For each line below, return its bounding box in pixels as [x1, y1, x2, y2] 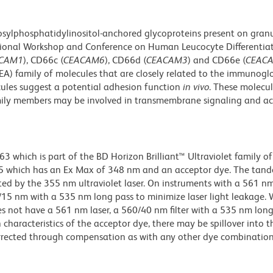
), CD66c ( [23, 54, 63, 66]
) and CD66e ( [188, 54, 246, 66]
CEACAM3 [146, 54, 188, 66]
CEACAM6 [63, 54, 105, 66]
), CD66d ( [105, 54, 146, 66]
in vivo [183, 81, 209, 93]
